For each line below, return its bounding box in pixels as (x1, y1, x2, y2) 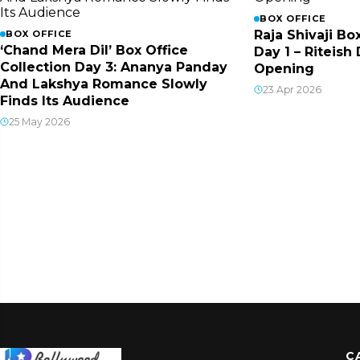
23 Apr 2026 (262, 84, 321, 96)
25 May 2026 (9, 116, 70, 128)
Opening (253, 61, 314, 76)
